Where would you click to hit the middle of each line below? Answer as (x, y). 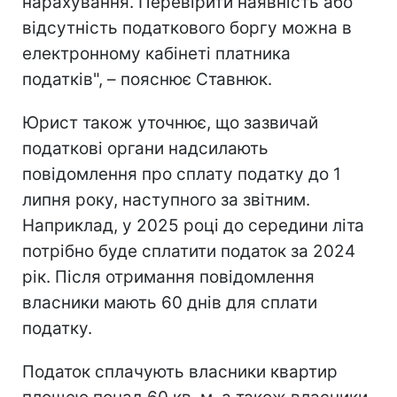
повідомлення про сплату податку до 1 (182, 174)
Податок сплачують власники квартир (180, 371)
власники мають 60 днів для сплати (170, 302)
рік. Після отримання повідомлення (168, 276)
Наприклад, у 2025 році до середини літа (193, 225)
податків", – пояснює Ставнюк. (147, 79)
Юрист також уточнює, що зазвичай (170, 122)
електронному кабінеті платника (156, 53)
